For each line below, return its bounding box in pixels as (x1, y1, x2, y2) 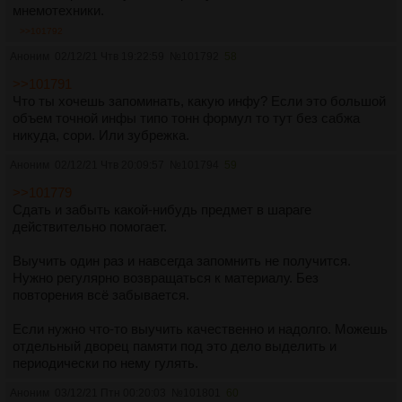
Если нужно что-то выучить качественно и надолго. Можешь (13, 320, 388, 336)
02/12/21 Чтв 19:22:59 (55, 49, 164, 63)
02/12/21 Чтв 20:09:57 (55, 158, 164, 171)
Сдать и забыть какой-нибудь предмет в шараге (13, 201, 311, 217)
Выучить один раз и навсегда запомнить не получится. (13, 252, 351, 268)
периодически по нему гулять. (13, 354, 198, 371)
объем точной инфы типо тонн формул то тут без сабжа (13, 109, 360, 126)
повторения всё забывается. (13, 286, 189, 302)
